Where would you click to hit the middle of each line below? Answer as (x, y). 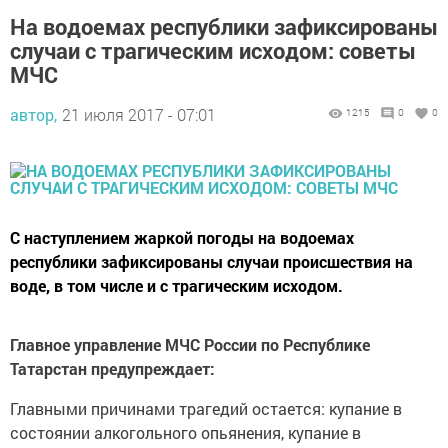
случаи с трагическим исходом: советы (213, 50)
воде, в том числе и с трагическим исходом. (176, 285)
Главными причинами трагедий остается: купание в (206, 408)
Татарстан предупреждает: (112, 368)
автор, (33, 114)
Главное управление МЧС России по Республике (190, 344)
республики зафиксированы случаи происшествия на (211, 261)
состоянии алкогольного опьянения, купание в (185, 432)
